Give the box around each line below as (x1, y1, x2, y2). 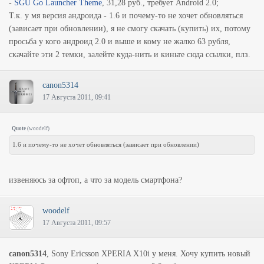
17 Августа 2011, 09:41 (42, 93, 111, 101)
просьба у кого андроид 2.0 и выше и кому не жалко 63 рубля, (9, 37, 230, 46)
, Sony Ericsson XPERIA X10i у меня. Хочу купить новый (47, 249, 250, 258)
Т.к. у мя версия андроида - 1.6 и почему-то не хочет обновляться (9, 11, 243, 20)
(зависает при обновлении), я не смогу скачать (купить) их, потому (9, 24, 250, 33)
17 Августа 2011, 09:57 (42, 219, 111, 227)
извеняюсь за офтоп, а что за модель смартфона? (9, 176, 182, 184)
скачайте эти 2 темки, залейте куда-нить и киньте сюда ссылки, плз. (9, 50, 250, 59)
